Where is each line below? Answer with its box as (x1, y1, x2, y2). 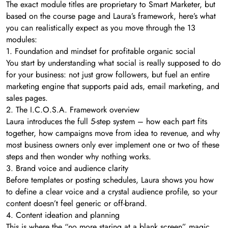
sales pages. (6, 92, 48, 104)
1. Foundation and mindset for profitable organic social (6, 45, 195, 57)
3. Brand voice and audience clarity (6, 162, 128, 174)
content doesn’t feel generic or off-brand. (6, 197, 147, 209)
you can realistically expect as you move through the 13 (6, 21, 195, 34)
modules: (6, 33, 37, 45)
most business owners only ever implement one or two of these (6, 138, 219, 151)
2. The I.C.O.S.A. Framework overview (6, 103, 139, 116)
